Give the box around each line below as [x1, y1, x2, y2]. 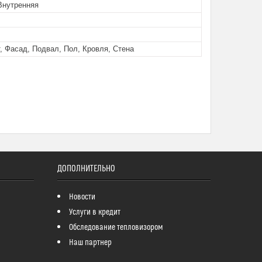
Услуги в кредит [68, 208, 120, 218]
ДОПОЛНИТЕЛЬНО [57, 164, 115, 174]
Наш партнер [68, 238, 112, 248]
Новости [68, 192, 95, 202]
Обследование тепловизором [68, 223, 163, 233]
